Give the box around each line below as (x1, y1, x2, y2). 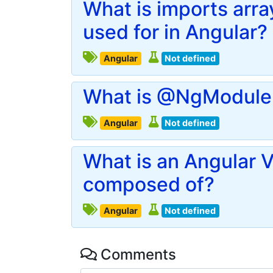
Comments (97, 246, 176, 263)
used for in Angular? (83, 20, 268, 44)
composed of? (83, 172, 214, 196)
